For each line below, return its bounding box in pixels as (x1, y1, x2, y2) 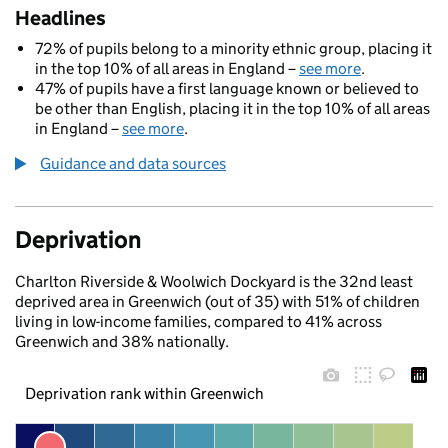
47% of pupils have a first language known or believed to (35, 79, 419, 98)
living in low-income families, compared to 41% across (15, 312, 382, 331)
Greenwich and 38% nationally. (15, 332, 229, 351)
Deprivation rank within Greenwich (24, 383, 264, 403)
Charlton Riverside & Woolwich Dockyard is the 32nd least (15, 272, 413, 291)
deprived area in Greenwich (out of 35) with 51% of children (15, 292, 420, 311)
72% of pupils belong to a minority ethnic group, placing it (35, 39, 432, 58)
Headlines (15, 6, 106, 30)
